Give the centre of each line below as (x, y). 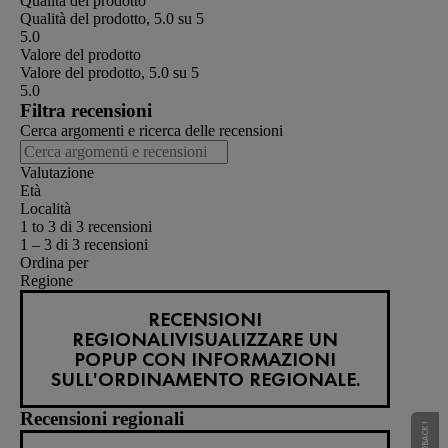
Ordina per (54, 263)
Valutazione (57, 173)
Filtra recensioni (86, 111)
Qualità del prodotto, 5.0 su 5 (112, 19)
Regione (46, 281)
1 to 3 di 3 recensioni (86, 227)
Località (45, 209)
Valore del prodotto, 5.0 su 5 (109, 73)
